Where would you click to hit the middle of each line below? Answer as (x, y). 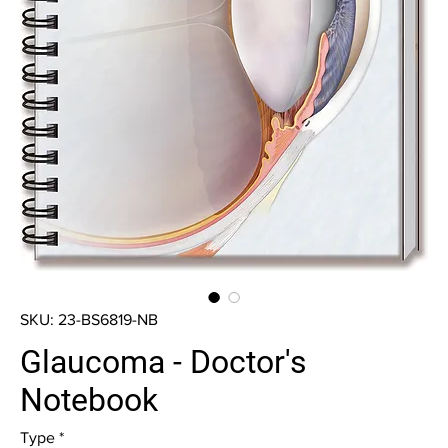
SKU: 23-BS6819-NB (89, 319)
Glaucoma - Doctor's (163, 362)
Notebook (89, 400)
